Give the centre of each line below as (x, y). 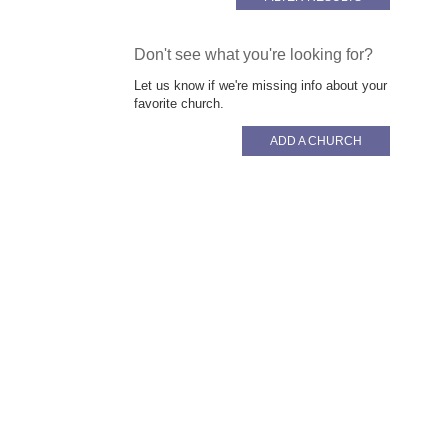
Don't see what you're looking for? (254, 53)
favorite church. (179, 103)
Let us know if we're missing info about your (261, 85)
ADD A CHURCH (316, 140)
